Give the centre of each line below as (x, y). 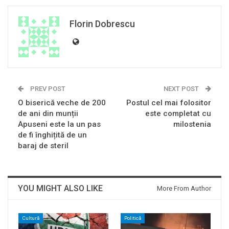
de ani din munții (48, 113)
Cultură (31, 218)
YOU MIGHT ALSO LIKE (60, 188)
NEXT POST (182, 88)
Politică (133, 218)
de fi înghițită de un (52, 135)
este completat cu (178, 113)
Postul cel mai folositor (169, 102)
